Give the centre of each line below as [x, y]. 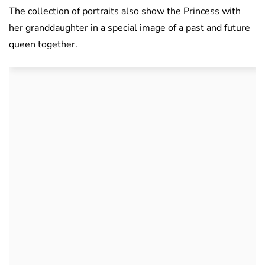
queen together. [43, 45]
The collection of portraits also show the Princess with [125, 12]
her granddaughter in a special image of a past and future [130, 28]
